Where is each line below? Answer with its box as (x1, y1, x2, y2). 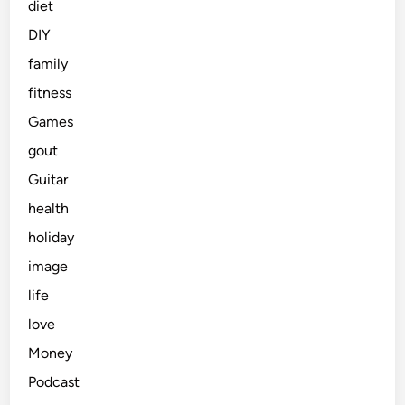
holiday (28, 228, 75, 246)
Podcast (28, 372, 80, 391)
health (28, 199, 70, 217)
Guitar (28, 170, 69, 188)
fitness (28, 83, 72, 101)
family (28, 54, 69, 72)
